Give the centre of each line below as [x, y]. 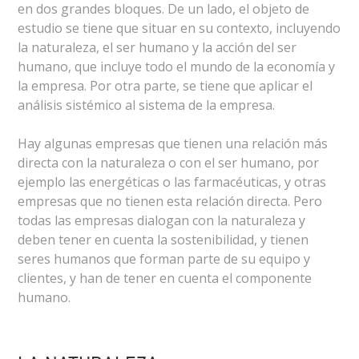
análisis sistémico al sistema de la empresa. [147, 105]
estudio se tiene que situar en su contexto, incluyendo [179, 28]
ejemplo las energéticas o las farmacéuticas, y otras [172, 182]
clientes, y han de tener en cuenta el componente [165, 278]
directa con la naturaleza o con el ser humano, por [169, 163]
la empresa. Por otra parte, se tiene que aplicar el [165, 86]
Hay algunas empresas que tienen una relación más [173, 143]
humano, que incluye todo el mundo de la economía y [177, 67]
